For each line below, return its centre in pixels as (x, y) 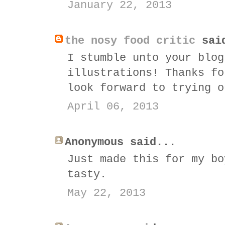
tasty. (87, 174)
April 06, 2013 (113, 106)
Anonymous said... (120, 142)
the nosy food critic (130, 41)
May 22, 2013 (106, 193)
